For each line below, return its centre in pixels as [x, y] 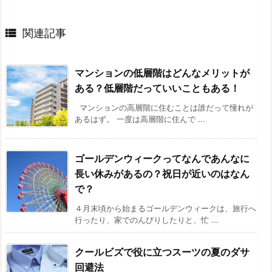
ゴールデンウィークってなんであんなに [162, 159]
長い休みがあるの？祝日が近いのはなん [162, 174]
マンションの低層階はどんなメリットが [162, 73]
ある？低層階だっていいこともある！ [157, 88]
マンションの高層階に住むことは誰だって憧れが [164, 108]
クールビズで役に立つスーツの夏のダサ [162, 252]
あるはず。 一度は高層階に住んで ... [140, 119]
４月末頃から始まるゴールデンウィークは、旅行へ [165, 209]
